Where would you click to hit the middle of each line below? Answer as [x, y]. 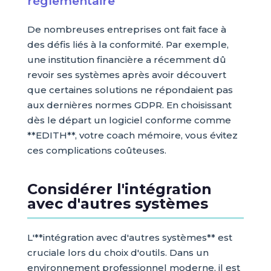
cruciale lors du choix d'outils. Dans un [118, 253]
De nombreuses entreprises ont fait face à [126, 30]
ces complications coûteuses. [96, 151]
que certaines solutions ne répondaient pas [130, 90]
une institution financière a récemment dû [126, 60]
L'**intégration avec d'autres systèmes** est [129, 238]
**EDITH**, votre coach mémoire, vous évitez [132, 135]
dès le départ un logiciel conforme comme [129, 120]
